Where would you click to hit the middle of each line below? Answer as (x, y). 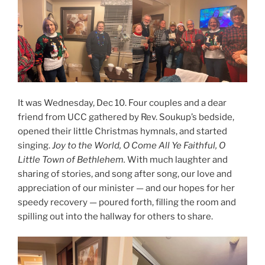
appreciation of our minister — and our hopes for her (126, 188)
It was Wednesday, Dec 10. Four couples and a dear (122, 103)
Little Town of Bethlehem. (72, 159)
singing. (35, 145)
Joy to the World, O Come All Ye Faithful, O (139, 145)
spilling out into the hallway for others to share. (115, 216)
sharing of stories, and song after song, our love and (125, 174)
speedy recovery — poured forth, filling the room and (127, 202)
